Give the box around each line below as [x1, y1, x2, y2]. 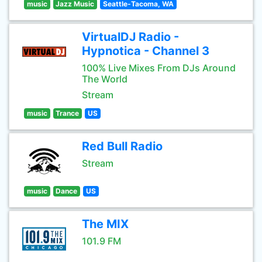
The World [82, 73, 127, 85]
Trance [56, 109, 80, 118]
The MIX [82, 217, 129, 231]
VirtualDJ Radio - [82, 30, 179, 44]
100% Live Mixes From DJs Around [82, 62, 236, 74]
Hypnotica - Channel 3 [82, 44, 209, 58]
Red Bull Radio [82, 139, 163, 153]
